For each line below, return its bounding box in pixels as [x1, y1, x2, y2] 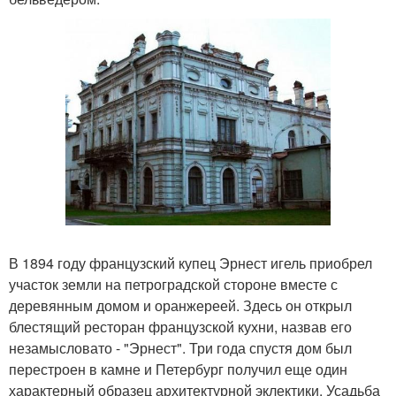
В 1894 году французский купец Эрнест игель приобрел [9, 253, 372, 273]
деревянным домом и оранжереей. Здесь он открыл [9, 295, 352, 316]
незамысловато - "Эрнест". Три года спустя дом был [9, 338, 352, 358]
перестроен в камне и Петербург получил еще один [9, 359, 347, 379]
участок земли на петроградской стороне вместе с [9, 274, 338, 294]
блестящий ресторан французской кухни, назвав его [9, 316, 352, 337]
